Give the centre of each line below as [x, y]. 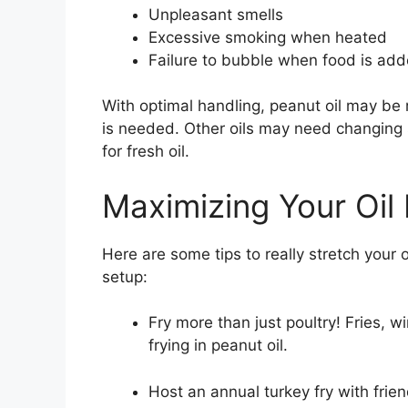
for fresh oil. [146, 152]
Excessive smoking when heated [268, 37]
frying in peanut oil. [218, 346]
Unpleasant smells [216, 14]
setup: [125, 276]
